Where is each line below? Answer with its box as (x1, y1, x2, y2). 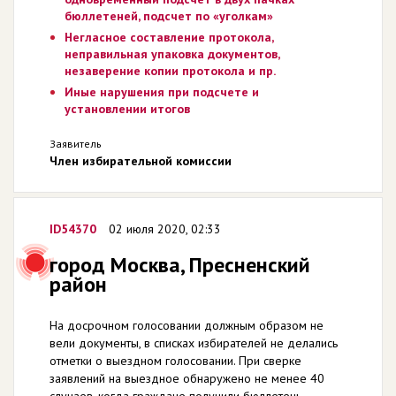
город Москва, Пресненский (49, 250, 310, 278)
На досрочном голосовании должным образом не (49, 316, 324, 333)
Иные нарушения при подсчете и (64, 83, 259, 100)
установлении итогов (64, 100, 190, 117)
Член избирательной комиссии (49, 152, 232, 169)
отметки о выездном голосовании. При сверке (49, 352, 301, 369)
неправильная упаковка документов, (64, 45, 279, 62)
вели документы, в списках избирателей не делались (49, 334, 338, 351)
